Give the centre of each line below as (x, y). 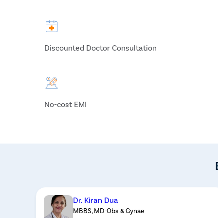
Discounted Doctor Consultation (101, 47)
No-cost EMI (66, 104)
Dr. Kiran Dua (96, 200)
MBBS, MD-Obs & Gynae (109, 210)
